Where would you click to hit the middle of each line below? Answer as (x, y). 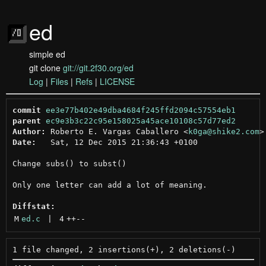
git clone (46, 68)
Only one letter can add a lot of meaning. (110, 185)
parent (26, 121)
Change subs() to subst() (69, 163)
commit (26, 110)
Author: (29, 131)
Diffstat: (34, 206)
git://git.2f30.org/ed (98, 68)
